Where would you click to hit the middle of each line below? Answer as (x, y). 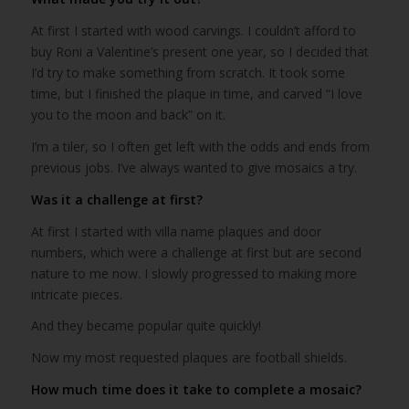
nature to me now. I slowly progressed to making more (194, 273)
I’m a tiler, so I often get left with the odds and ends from (200, 146)
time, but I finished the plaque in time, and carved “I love (196, 93)
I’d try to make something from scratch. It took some (188, 72)
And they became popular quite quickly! (146, 326)
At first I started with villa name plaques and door (176, 231)
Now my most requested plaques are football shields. (189, 358)
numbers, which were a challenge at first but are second (196, 252)
